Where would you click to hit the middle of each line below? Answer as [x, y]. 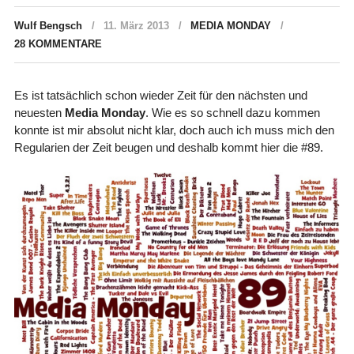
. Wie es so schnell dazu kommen [232, 112]
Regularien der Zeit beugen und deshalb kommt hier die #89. [168, 147]
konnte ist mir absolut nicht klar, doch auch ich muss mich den [174, 130]
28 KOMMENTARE [58, 43]
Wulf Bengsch [48, 25]
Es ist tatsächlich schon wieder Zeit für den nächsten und [160, 95]
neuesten [39, 112]
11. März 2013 [136, 25]
